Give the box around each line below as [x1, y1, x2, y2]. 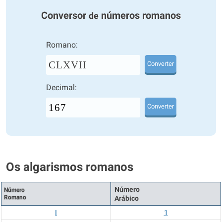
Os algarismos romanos [6, 160, 133, 174]
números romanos [99, 9, 181, 21]
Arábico [114, 194, 139, 202]
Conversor [41, 9, 89, 21]
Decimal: [46, 83, 77, 92]
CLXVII [48, 59, 87, 71]
